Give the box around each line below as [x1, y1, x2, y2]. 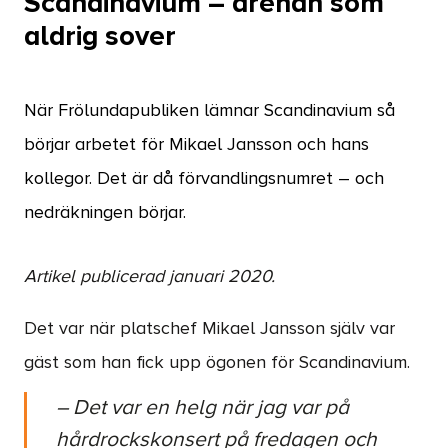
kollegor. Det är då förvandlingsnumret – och [24, 170, 384, 188]
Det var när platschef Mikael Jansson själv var [24, 320, 395, 338]
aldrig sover [24, 23, 176, 51]
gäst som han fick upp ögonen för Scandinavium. [24, 354, 410, 372]
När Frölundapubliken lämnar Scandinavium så [24, 102, 395, 120]
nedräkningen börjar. [24, 204, 186, 222]
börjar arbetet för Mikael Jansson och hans [24, 136, 369, 154]
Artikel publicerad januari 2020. [24, 268, 275, 286]
